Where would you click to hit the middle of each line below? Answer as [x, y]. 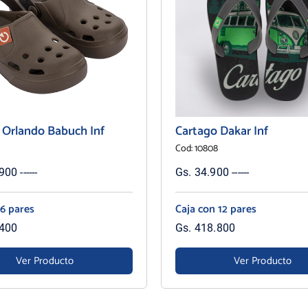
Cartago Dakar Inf [221, 131]
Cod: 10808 [196, 148]
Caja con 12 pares [216, 209]
